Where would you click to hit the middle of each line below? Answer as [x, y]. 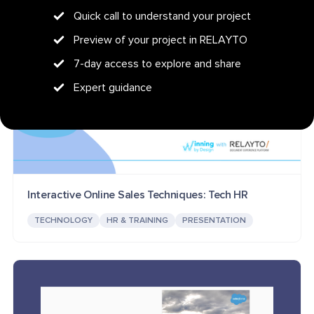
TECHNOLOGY [63, 221]
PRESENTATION [214, 221]
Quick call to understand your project [162, 16]
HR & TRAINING [137, 221]
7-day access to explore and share [157, 63]
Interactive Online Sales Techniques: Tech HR [137, 195]
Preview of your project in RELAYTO [160, 40]
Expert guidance [112, 87]
